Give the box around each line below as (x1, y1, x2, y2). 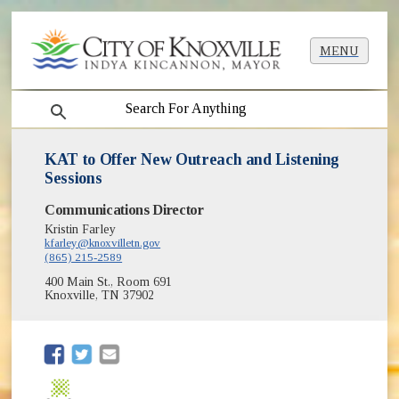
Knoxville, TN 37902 (45, 289, 155, 303)
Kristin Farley (45, 223, 117, 237)
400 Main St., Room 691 (45, 275, 173, 289)
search (32, 94, 76, 110)
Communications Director (45, 201, 204, 219)
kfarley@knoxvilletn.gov (45, 236, 161, 250)
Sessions (45, 169, 102, 188)
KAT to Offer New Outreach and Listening (45, 151, 340, 169)
